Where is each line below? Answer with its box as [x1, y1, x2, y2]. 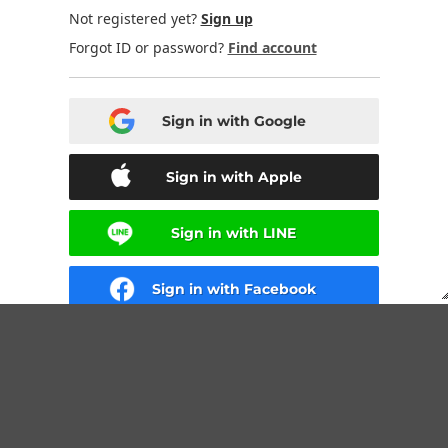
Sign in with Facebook [151, 280, 316, 298]
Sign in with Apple [165, 168, 302, 186]
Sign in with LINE [171, 224, 296, 242]
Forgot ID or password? [68, 38, 228, 57]
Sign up [200, 9, 253, 28]
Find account [227, 38, 317, 57]
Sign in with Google [161, 112, 306, 130]
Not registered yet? [68, 9, 201, 28]
